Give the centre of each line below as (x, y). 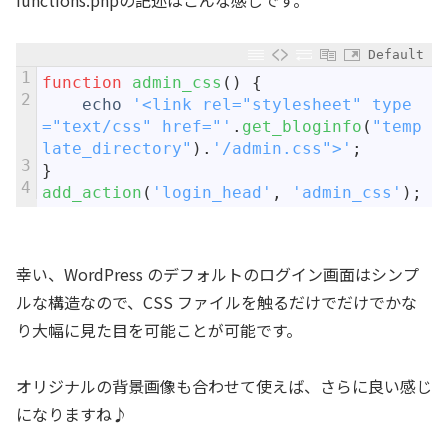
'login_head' (212, 192)
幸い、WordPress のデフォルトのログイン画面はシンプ (217, 273)
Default (396, 54)
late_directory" (117, 148)
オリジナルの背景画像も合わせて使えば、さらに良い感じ (224, 385)
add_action (92, 192)
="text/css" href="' (137, 126)
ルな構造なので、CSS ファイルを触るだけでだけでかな (216, 301)
